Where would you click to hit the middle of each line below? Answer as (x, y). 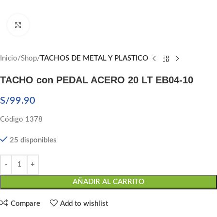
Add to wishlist (84, 203)
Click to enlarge (51, 25)
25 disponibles (33, 140)
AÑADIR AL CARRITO (108, 182)
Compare (25, 203)
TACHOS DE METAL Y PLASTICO (94, 58)
